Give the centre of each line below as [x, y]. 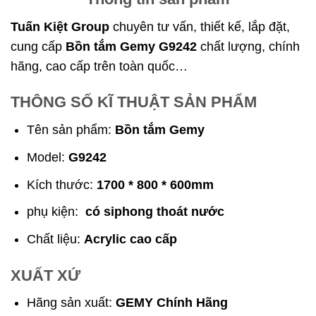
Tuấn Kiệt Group [62, 26]
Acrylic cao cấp [131, 239]
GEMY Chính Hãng [172, 303]
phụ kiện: [56, 212]
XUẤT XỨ [45, 275]
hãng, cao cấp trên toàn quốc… [99, 66]
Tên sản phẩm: [71, 130]
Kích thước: [62, 184]
